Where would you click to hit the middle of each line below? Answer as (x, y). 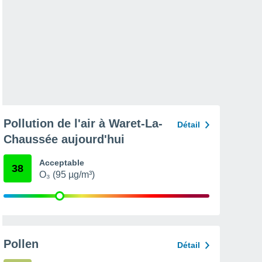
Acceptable (62, 163)
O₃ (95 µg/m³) (67, 175)
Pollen (21, 244)
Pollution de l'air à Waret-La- (83, 123)
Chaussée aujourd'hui (64, 139)
